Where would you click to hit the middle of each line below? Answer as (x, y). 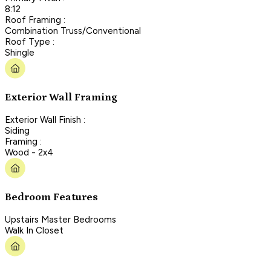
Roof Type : (30, 41)
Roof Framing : (35, 20)
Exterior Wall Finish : (45, 119)
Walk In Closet (34, 230)
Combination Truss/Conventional (73, 31)
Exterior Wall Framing (61, 98)
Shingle (20, 52)
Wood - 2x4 (29, 152)
